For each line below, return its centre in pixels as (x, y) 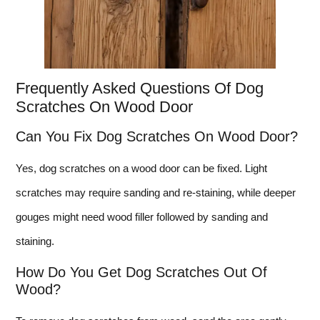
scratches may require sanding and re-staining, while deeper (156, 192)
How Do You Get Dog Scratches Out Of (141, 272)
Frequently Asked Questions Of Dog (140, 88)
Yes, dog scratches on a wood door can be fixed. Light (141, 168)
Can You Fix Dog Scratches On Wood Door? (157, 136)
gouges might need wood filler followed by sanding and (142, 216)
